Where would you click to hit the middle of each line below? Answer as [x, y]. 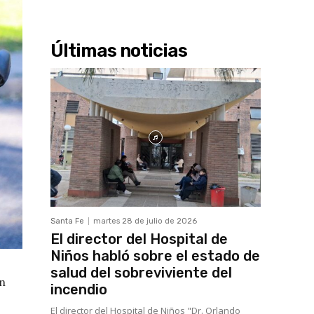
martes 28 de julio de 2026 [145, 221]
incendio [79, 290]
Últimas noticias [119, 51]
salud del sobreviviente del [141, 273]
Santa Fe [67, 221]
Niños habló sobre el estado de [155, 256]
